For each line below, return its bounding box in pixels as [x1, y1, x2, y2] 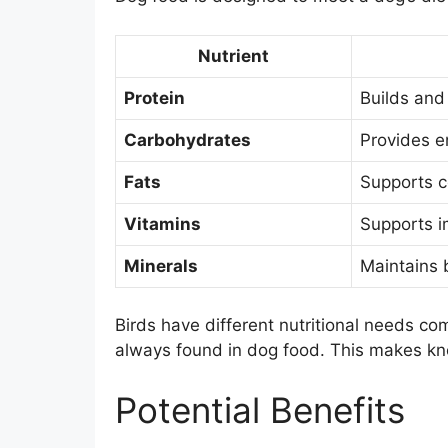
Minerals [123, 255, 198, 276]
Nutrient [197, 45, 269, 66]
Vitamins [123, 213, 201, 234]
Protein [123, 87, 185, 108]
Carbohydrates [123, 129, 251, 150]
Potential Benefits [114, 388, 405, 431]
